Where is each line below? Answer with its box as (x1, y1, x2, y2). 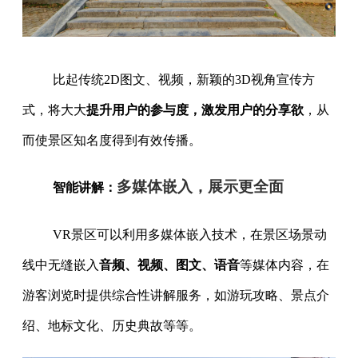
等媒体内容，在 (240, 258, 329, 272)
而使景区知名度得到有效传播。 (22, 133, 201, 148)
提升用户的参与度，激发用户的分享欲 (86, 103, 304, 117)
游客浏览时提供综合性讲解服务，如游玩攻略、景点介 (22, 288, 329, 303)
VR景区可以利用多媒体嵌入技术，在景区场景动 (52, 228, 327, 242)
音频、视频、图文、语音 (99, 258, 240, 272)
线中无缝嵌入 (22, 258, 99, 272)
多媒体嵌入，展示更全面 (116, 178, 284, 196)
